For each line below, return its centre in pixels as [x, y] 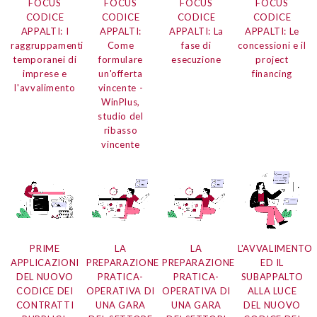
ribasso [121, 131]
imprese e [45, 74]
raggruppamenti [47, 46]
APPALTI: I [45, 31]
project [272, 60]
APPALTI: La [196, 31]
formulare [121, 60]
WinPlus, [121, 102]
